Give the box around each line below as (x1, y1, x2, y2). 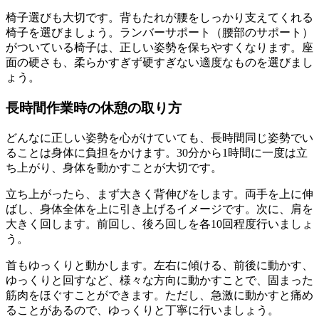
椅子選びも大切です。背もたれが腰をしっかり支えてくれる (6, 11, 313, 24)
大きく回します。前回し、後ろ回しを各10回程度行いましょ (6, 217, 313, 230)
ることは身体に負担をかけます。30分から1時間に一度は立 (6, 146, 308, 159)
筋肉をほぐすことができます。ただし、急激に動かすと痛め (6, 288, 313, 301)
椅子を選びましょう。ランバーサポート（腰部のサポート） (6, 26, 313, 39)
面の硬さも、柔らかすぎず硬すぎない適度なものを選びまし (6, 56, 313, 69)
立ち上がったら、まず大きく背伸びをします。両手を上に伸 (6, 187, 313, 200)
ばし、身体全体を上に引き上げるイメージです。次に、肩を (6, 202, 313, 215)
